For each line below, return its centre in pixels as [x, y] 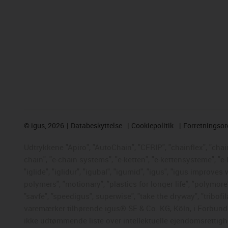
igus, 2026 [47, 125]
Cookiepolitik [153, 125]
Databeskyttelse [96, 125]
